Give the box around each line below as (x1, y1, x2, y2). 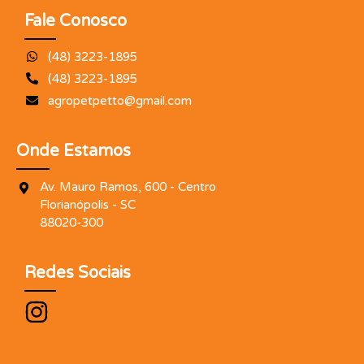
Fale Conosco (24, 11, 127, 31)
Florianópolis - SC (39, 197, 136, 212)
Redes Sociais (24, 262, 131, 283)
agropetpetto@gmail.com (47, 93, 192, 108)
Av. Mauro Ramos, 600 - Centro (39, 179, 216, 194)
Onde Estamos (16, 141, 131, 161)
